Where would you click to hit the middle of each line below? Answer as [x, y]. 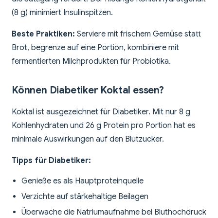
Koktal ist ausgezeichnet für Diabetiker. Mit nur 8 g [101, 112]
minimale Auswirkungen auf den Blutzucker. [88, 139]
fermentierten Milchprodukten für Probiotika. [91, 62]
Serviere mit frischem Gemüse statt [138, 34]
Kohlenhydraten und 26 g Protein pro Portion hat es [104, 126]
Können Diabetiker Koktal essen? [88, 91]
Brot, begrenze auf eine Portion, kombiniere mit [95, 48]
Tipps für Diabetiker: [51, 161]
